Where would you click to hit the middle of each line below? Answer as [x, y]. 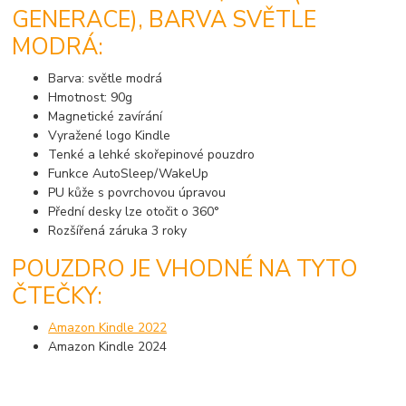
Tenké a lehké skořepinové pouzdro [152, 154]
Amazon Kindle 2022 [108, 327]
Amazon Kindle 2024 [108, 346]
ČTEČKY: [58, 297]
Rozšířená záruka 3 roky [118, 230]
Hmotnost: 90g [91, 97]
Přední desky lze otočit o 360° [134, 211]
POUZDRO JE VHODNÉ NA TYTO [185, 270]
